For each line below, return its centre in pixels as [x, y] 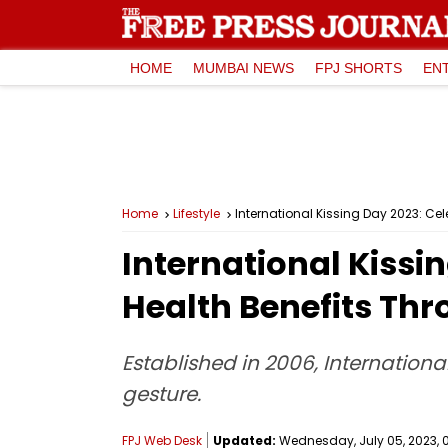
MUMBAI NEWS [243, 67]
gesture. [161, 394]
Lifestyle [196, 213]
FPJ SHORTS [358, 67]
